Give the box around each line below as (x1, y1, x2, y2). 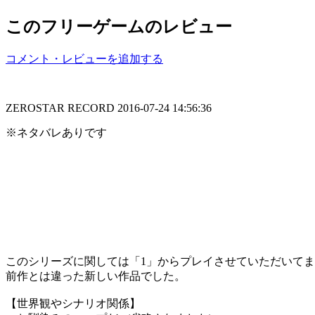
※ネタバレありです (6, 126, 107, 139)
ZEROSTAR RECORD (6, 101, 117, 114)
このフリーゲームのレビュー (6, 17, 232, 36)
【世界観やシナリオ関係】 (6, 297, 141, 309)
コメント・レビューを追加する (6, 52, 163, 65)
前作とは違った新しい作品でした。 (6, 269, 186, 282)
